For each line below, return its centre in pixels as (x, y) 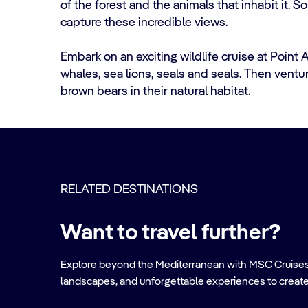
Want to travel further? (170, 233)
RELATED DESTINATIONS (129, 190)
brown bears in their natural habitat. (155, 91)
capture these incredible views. (147, 23)
